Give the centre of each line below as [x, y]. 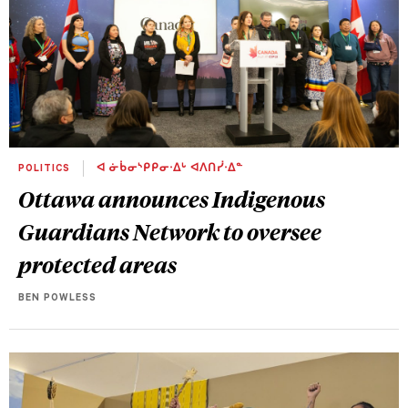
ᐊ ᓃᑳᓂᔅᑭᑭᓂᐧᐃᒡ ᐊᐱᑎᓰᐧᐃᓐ [168, 170]
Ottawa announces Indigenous [172, 199]
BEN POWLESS [57, 299]
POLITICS [46, 170]
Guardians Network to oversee [170, 232]
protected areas [97, 265]
